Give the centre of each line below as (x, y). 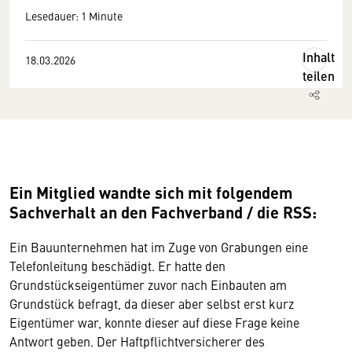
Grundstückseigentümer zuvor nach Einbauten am (148, 284)
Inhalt (319, 57)
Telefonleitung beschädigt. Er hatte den (117, 266)
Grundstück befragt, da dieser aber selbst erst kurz (152, 303)
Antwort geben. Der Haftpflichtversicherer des (137, 341)
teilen (319, 76)
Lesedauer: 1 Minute (74, 16)
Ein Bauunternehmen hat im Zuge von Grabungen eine (159, 247)
